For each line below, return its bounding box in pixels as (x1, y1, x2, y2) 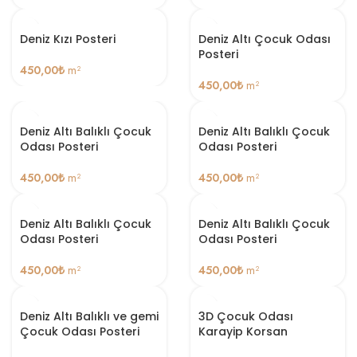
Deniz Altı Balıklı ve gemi (20, 308, 159, 324)
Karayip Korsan (198, 323, 288, 339)
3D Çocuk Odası (198, 308, 293, 324)
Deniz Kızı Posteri (20, 30, 116, 47)
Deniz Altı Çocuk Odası (198, 30, 331, 47)
